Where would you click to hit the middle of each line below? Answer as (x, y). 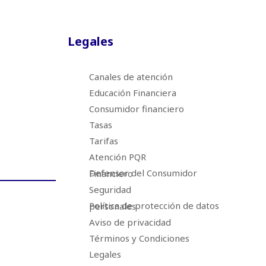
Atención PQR (117, 157)
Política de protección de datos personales (112, 206)
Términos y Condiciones (139, 238)
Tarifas (103, 141)
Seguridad (110, 189)
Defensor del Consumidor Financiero (111, 173)
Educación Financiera (132, 93)
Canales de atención (131, 77)
